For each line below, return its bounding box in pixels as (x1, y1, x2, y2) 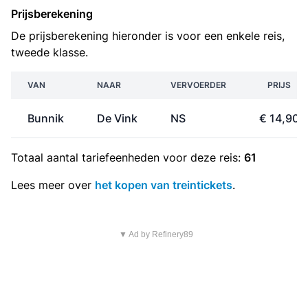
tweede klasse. (11, 45, 88, 59)
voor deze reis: (159, 151, 244, 164)
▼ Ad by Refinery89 (118, 230, 193, 239)
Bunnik (27, 111, 64, 125)
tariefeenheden (82, 151, 159, 164)
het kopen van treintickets (95, 178, 232, 192)
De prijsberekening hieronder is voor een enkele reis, (11, 29, 285, 43)
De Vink (97, 111, 137, 125)
